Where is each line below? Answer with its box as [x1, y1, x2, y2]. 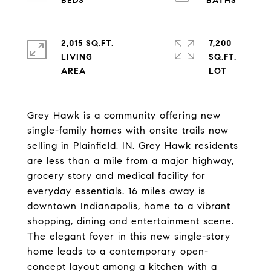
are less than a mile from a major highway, [27, 155, 234, 166]
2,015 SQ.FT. [61, 38, 114, 48]
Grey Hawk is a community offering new [27, 109, 221, 121]
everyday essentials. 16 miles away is [27, 185, 206, 197]
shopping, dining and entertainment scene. [27, 215, 234, 227]
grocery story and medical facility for [27, 170, 206, 181]
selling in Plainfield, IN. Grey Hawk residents [27, 140, 238, 151]
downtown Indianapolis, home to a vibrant [27, 200, 230, 212]
